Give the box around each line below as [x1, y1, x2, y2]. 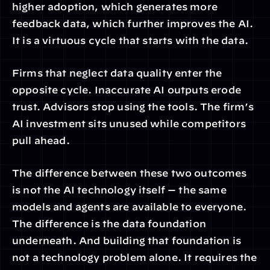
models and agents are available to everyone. [12, 201, 247, 212]
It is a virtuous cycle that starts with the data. [12, 35, 248, 46]
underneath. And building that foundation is [12, 235, 241, 246]
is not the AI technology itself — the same [12, 184, 227, 195]
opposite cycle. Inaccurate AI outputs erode [12, 84, 241, 95]
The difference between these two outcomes [12, 168, 247, 178]
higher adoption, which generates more [12, 1, 218, 12]
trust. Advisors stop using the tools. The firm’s [12, 101, 254, 112]
